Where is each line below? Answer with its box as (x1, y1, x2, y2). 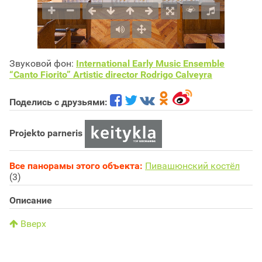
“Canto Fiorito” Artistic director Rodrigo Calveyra (9, 68, 212, 80)
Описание (9, 194, 52, 206)
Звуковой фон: (9, 57, 76, 69)
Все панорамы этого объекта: (9, 160, 143, 171)
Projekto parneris (9, 127, 82, 139)
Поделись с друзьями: (9, 96, 108, 108)
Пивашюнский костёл (145, 160, 240, 171)
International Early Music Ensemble (76, 57, 225, 69)
